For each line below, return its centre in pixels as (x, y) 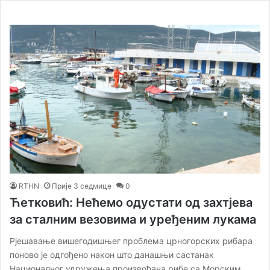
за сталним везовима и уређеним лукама (133, 219)
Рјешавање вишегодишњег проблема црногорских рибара (131, 240)
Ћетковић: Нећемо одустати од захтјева (131, 202)
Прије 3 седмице (82, 186)
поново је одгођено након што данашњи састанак (112, 254)
